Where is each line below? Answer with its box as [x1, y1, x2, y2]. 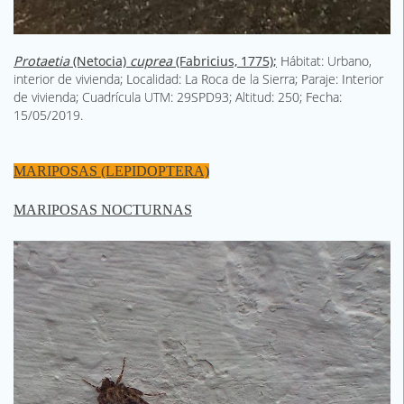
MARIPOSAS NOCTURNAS [14, 201, 192, 217]
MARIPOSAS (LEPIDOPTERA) [14, 162, 209, 179]
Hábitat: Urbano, [277, 51, 372, 69]
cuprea [126, 51, 172, 69]
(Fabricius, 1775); [172, 51, 277, 69]
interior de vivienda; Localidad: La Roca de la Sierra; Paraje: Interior [14, 69, 383, 87]
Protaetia [14, 51, 69, 69]
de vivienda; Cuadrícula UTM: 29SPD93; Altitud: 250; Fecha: [14, 87, 342, 106]
